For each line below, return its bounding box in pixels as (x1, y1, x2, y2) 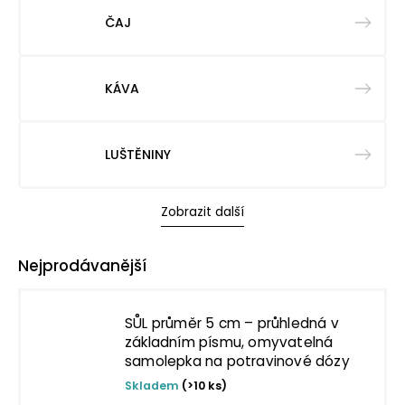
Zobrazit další (161, 202, 244, 221)
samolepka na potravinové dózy (125, 352, 350, 371)
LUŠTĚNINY (105, 146, 171, 164)
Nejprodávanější (18, 255, 146, 277)
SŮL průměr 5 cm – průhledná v (125, 314, 339, 333)
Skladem (125, 378, 182, 393)
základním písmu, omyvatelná (125, 333, 334, 352)
